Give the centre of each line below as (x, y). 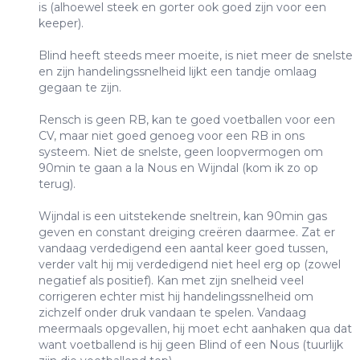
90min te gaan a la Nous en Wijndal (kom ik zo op (178, 168)
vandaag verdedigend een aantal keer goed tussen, (183, 249)
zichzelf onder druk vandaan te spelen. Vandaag (172, 313)
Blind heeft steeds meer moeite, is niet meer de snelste (196, 56)
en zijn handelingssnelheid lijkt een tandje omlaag (178, 72)
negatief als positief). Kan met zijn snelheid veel (171, 281)
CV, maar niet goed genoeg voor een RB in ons (172, 136)
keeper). (61, 24)
